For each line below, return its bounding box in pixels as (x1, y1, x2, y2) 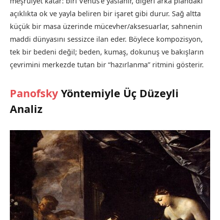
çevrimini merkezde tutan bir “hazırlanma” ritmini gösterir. (10, 59, 204, 69)
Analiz (10, 102, 43, 116)
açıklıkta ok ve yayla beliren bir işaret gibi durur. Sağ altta (10, 8, 201, 18)
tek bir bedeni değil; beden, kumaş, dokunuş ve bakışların (10, 47, 204, 56)
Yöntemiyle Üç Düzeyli (58, 86, 179, 101)
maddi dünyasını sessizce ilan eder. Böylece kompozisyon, (10, 34, 203, 44)
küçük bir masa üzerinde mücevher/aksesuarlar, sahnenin (10, 21, 202, 31)
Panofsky (10, 86, 58, 101)
